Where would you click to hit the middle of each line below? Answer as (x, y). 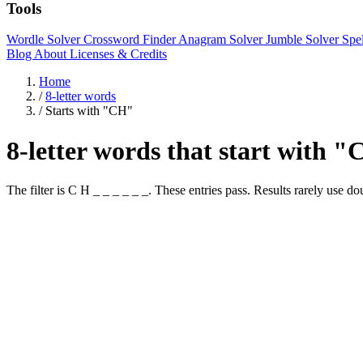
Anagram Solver (222, 40)
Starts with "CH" (89, 111)
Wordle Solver (45, 40)
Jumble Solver (304, 40)
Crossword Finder (131, 40)
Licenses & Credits (118, 54)
